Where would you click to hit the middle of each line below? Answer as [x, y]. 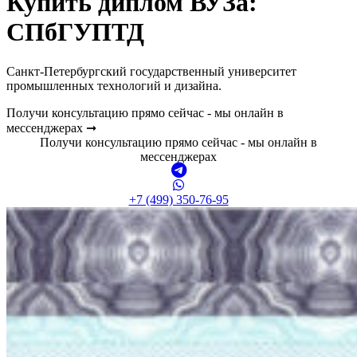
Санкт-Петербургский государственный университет [151, 71]
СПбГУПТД [75, 32]
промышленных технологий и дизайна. [114, 85]
